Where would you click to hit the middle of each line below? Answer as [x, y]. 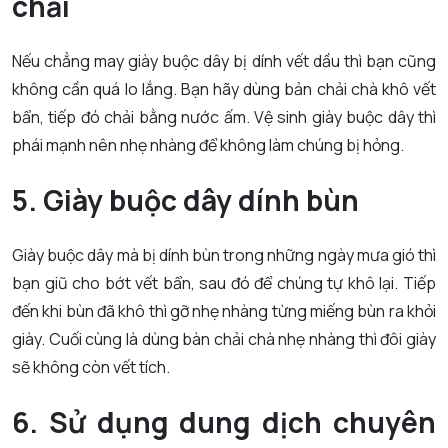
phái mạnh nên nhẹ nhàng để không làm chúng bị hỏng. [208, 145]
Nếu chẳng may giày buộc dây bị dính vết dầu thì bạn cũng [224, 61]
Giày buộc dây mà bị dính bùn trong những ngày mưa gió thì [224, 255]
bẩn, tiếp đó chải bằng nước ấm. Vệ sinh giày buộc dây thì [224, 117]
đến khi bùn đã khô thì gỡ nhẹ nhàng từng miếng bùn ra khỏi [224, 311]
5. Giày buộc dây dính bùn [185, 200]
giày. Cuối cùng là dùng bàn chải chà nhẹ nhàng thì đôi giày [224, 339]
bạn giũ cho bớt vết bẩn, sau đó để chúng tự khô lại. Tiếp [224, 283]
